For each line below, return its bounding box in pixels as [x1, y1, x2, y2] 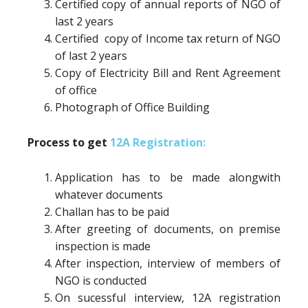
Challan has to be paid [55, 204, 169, 219]
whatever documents [55, 187, 163, 202]
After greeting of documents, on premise [55, 221, 280, 236]
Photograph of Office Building [55, 100, 210, 115]
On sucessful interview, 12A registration [55, 290, 280, 305]
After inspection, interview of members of [55, 256, 280, 271]
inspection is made [55, 239, 151, 254]
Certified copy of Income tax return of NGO [55, 31, 280, 46]
